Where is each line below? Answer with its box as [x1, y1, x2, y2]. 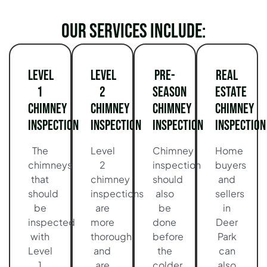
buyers [215, 159, 246, 172]
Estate [215, 83, 247, 101]
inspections [90, 187, 144, 200]
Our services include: [61, 19, 206, 44]
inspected [28, 216, 75, 229]
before [153, 230, 184, 243]
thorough [90, 230, 132, 243]
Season [153, 83, 187, 101]
